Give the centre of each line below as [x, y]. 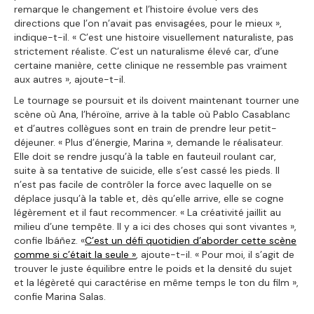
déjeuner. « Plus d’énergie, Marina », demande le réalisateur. [149, 142]
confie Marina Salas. [60, 296]
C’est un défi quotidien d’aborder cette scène [191, 240]
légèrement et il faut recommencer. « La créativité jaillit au [148, 212]
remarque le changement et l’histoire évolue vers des [136, 9]
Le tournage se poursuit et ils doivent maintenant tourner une [157, 100]
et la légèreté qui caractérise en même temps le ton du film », [156, 282]
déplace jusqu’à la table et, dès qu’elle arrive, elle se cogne [149, 198]
